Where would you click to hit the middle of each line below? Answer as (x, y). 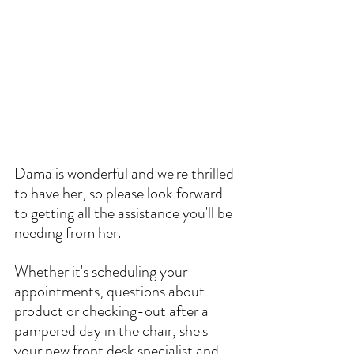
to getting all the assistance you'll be (125, 213)
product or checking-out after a (113, 311)
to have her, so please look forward (120, 193)
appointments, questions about (111, 291)
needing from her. (68, 232)
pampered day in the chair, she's (113, 330)
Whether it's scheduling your (102, 271)
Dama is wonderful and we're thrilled (126, 173)
